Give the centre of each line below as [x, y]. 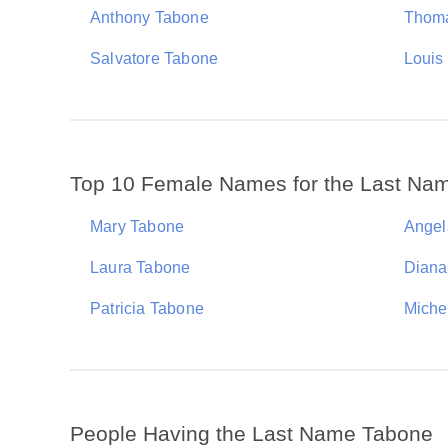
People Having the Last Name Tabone [251, 433]
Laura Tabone [140, 267]
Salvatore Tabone [154, 58]
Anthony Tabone [149, 17]
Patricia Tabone [147, 308]
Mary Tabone [137, 226]
